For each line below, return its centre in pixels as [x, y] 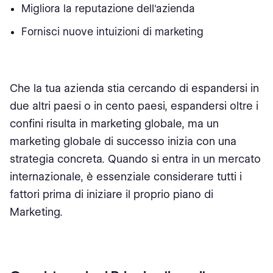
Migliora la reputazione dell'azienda [108, 9]
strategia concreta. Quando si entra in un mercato [135, 159]
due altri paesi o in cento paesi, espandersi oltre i [134, 106]
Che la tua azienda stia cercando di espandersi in [134, 88]
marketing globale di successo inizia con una [123, 141]
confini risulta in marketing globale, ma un [114, 123]
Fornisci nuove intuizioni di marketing [113, 32]
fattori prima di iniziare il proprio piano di [112, 194]
